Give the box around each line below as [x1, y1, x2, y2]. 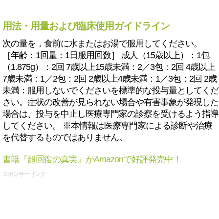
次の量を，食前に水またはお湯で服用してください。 [2, 39, 202, 48]
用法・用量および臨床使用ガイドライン [2, 21, 170, 31]
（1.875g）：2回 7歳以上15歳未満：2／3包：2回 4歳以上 [2, 62, 215, 72]
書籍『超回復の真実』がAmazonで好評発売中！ [2, 154, 181, 164]
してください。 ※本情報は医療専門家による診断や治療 [2, 121, 212, 131]
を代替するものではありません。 [2, 132, 127, 142]
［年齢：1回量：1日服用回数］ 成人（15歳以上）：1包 [2, 50, 209, 60]
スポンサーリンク [2, 171, 45, 177]
